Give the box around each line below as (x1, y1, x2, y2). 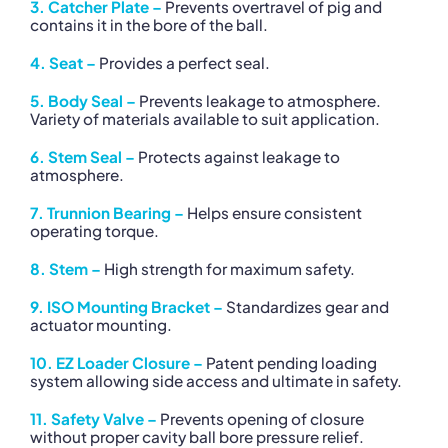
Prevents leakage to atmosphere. (136, 90, 381, 110)
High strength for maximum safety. (101, 258, 355, 278)
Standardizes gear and (223, 296, 389, 316)
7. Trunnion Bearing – (30, 202, 184, 222)
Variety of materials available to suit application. (30, 108, 380, 128)
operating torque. (30, 220, 159, 240)
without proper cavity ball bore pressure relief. (30, 426, 364, 446)
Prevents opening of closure (157, 408, 364, 428)
